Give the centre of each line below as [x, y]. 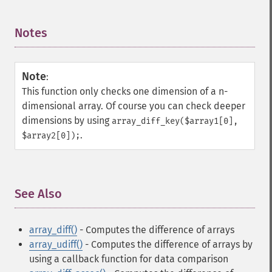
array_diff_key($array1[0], [175, 121]
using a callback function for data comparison [129, 259]
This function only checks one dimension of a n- [125, 91]
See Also [38, 194]
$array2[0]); [51, 136]
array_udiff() [56, 244]
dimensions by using [67, 121]
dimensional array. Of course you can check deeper [134, 106]
